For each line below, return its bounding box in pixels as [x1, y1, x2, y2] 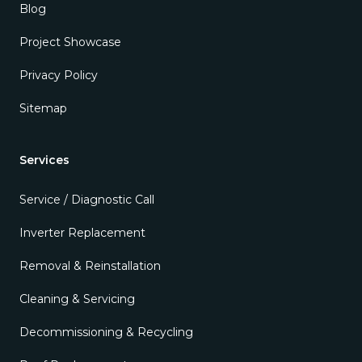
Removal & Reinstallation [19, 258, 161, 273]
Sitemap [19, 100, 67, 116]
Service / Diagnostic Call [19, 192, 154, 207]
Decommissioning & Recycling [19, 324, 193, 339]
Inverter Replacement [19, 225, 145, 240]
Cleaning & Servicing [19, 291, 135, 306]
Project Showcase [19, 34, 121, 49]
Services [19, 152, 69, 167]
